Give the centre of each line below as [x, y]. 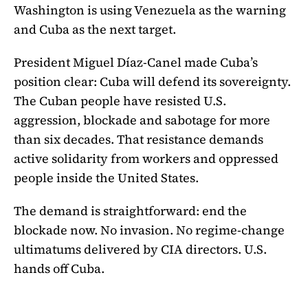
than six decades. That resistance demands [139, 139]
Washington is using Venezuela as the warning [150, 10]
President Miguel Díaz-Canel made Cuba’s [136, 62]
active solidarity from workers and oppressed [146, 158]
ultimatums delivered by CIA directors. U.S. [140, 249]
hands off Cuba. [59, 268]
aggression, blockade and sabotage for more [142, 120]
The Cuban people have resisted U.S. [120, 101]
